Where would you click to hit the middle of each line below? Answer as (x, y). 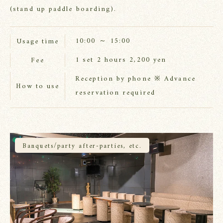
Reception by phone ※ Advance (135, 79)
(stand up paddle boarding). (63, 9)
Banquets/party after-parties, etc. (82, 146)
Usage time (38, 41)
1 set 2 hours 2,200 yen (121, 60)
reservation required (115, 93)
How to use (38, 86)
